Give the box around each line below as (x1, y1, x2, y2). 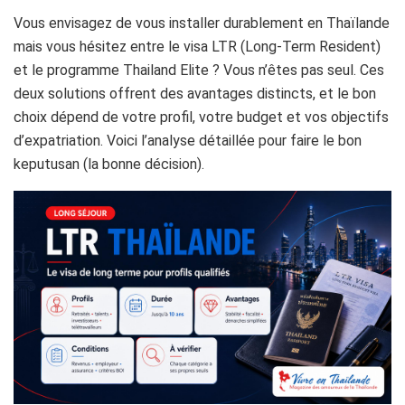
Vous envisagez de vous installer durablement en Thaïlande (14, 14, 390, 33)
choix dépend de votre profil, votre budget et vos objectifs (14, 108, 389, 127)
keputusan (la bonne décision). (14, 155, 204, 174)
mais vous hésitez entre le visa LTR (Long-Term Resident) (14, 38, 381, 56)
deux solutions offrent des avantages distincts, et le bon (14, 85, 376, 103)
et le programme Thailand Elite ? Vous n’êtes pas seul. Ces (14, 61, 384, 80)
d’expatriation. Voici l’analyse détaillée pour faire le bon (14, 132, 362, 150)
